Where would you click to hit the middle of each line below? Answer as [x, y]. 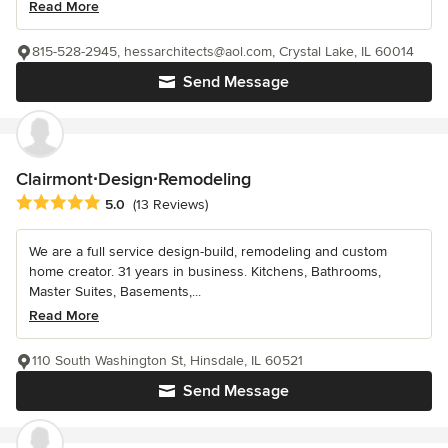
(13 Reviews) [170, 204]
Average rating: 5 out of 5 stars [122, 202]
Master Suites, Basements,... [115, 291]
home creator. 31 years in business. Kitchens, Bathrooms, [205, 271]
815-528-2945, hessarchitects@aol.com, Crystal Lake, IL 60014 [223, 52]
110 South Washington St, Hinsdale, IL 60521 [167, 360]
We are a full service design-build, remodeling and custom [208, 251]
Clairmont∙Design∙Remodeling [133, 179]
